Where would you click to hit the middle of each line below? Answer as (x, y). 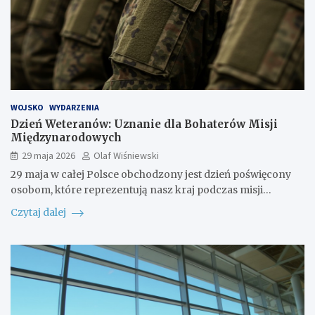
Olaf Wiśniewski (126, 156)
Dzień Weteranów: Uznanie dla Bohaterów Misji (144, 124)
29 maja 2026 (49, 156)
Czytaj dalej (39, 213)
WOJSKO (27, 108)
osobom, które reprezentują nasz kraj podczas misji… (141, 190)
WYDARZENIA (74, 108)
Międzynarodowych (66, 138)
